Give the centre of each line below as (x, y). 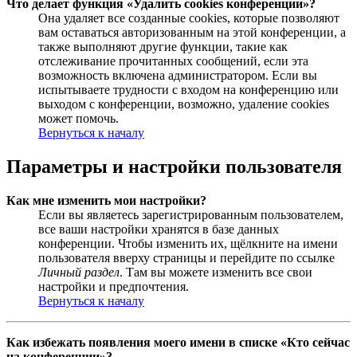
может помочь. (78, 119)
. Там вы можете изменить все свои (216, 272)
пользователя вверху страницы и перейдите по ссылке (186, 257)
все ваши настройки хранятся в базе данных (159, 229)
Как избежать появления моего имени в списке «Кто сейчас (178, 342)
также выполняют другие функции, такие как (163, 47)
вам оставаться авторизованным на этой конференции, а (192, 33)
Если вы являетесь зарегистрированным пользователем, (191, 214)
